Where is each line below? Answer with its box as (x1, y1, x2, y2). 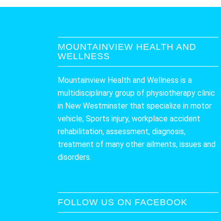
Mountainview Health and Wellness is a (58, 75, 192, 85)
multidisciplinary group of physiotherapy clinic (58, 88, 216, 98)
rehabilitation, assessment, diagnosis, (58, 126, 186, 136)
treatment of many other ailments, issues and (58, 139, 216, 149)
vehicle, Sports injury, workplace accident (58, 113, 201, 123)
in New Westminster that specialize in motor (58, 101, 212, 110)
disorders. (58, 152, 92, 162)
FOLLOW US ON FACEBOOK (58, 197, 188, 208)
